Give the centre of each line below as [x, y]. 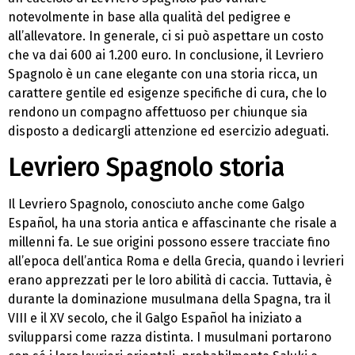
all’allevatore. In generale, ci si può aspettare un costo [166, 36]
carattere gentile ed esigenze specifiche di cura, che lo [167, 93]
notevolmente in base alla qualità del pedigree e [149, 17]
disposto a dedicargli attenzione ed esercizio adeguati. [168, 131]
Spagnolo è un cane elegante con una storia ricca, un [163, 74]
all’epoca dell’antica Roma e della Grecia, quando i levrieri [176, 261]
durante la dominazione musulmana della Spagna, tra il [169, 300]
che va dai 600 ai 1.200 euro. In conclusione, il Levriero [166, 55]
